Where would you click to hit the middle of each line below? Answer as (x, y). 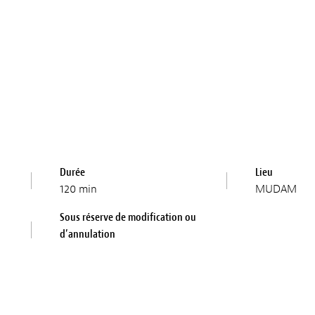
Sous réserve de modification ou (128, 217)
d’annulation (88, 234)
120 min (79, 189)
